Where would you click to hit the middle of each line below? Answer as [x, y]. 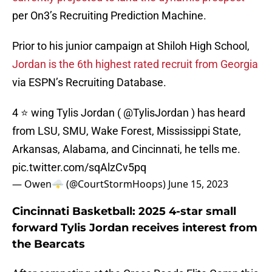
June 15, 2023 [198, 184]
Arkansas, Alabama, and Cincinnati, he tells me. [126, 149]
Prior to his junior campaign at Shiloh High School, [131, 46]
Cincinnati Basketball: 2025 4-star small [124, 212]
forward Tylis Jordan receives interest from [135, 228]
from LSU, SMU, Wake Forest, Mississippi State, [127, 131]
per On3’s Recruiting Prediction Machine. [109, 16]
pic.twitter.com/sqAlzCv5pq [79, 168]
